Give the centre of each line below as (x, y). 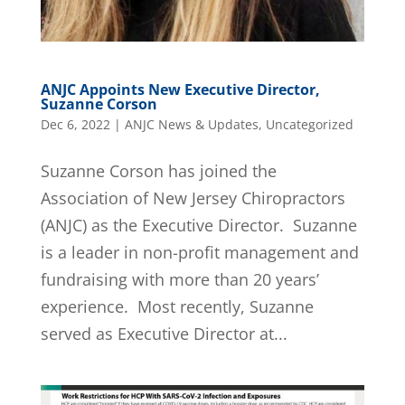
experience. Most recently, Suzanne (177, 307)
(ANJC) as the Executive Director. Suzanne (198, 226)
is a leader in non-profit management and (199, 253)
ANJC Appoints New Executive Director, (180, 90)
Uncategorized (309, 125)
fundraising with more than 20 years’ (179, 280)
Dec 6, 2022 (75, 125)
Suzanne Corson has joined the (158, 171)
